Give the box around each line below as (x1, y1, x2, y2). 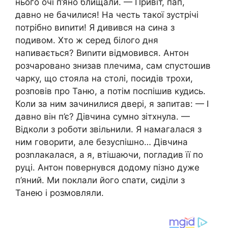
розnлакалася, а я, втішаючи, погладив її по (15, 150, 203, 160)
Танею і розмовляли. (15, 188, 104, 198)
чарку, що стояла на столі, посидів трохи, (15, 73, 193, 84)
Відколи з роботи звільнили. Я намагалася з (15, 124, 202, 135)
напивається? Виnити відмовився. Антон (15, 48, 189, 59)
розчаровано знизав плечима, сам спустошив (15, 61, 211, 71)
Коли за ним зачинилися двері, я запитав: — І (15, 99, 209, 109)
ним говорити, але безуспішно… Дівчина (15, 137, 188, 148)
